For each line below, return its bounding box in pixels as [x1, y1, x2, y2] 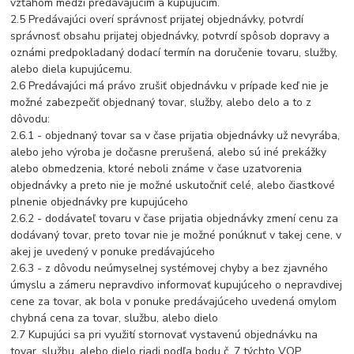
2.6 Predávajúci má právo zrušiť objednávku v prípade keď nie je [10, 78, 330, 94]
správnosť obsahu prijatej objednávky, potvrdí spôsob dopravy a [10, 28, 330, 44]
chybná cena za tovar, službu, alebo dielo [10, 311, 219, 326]
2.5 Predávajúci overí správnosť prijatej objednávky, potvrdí [10, 12, 304, 28]
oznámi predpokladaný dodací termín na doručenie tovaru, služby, [10, 45, 338, 61]
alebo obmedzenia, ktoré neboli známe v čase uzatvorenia [10, 161, 303, 177]
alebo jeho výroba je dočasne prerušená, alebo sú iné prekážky [10, 145, 327, 160]
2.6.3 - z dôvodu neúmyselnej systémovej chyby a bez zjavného [10, 261, 329, 277]
